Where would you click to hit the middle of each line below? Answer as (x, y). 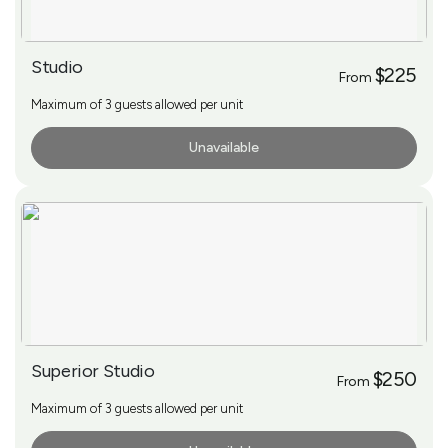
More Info (69, 148)
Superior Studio (93, 370)
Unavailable (224, 147)
